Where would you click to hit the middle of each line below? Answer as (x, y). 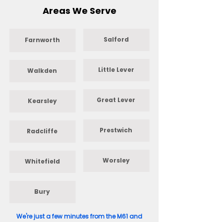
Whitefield (42, 161)
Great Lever (116, 100)
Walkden (42, 71)
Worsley (116, 160)
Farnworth (42, 40)
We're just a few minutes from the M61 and (79, 216)
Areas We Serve (79, 11)
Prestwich (116, 130)
